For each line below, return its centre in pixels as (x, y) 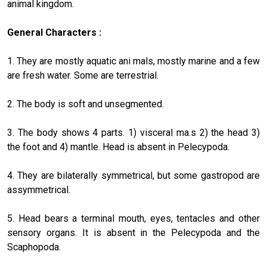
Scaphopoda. (34, 247)
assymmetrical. (39, 190)
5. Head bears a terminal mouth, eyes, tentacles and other (133, 218)
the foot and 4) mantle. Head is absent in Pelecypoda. (118, 147)
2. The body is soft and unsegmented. (86, 104)
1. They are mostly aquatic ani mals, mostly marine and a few (133, 61)
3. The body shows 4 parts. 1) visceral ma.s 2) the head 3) (133, 133)
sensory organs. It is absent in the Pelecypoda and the (133, 233)
